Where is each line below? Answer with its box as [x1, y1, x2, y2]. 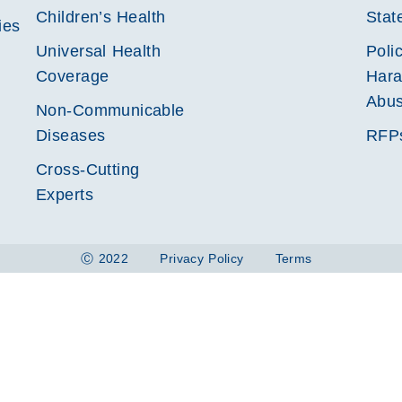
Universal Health [36, 42, 162, 60]
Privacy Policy [160, 251, 244, 266]
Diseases [36, 127, 106, 144]
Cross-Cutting [36, 161, 140, 179]
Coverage [36, 67, 109, 85]
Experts [36, 186, 93, 204]
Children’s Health [36, 8, 166, 26]
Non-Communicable [36, 101, 185, 119]
